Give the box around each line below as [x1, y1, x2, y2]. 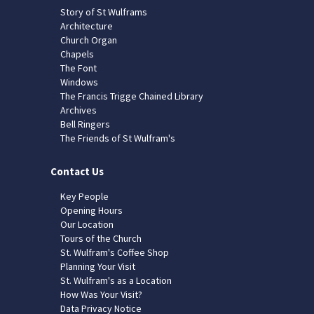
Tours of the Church [60, 231, 142, 245]
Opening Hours [60, 203, 123, 217]
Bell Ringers [60, 117, 110, 130]
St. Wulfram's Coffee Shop [60, 245, 169, 259]
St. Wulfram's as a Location [60, 273, 172, 287]
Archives [60, 103, 97, 116]
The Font [60, 61, 97, 74]
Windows [60, 75, 98, 88]
